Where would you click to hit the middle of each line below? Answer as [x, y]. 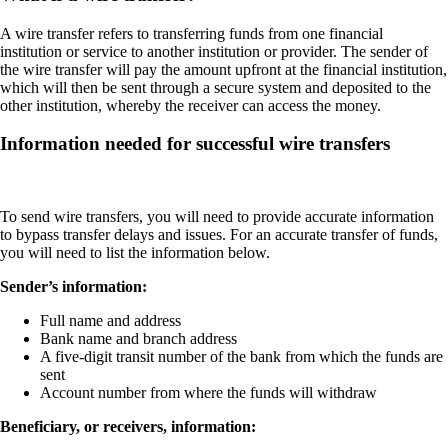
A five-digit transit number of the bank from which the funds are [241, 356]
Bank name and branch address [138, 338]
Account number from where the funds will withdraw [208, 392]
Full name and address [110, 320]
